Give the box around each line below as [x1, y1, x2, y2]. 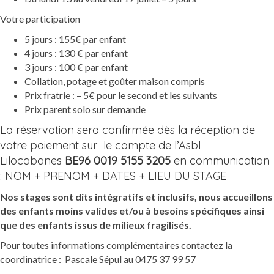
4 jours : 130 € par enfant [24, 47, 128, 59]
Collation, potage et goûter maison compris [24, 75, 205, 87]
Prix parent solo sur [24, 103, 107, 116]
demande [107, 103, 146, 116]
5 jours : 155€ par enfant [24, 33, 126, 45]
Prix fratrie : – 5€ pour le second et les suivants [24, 89, 217, 102]
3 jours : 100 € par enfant [24, 61, 128, 73]
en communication [171, 154, 270, 168]
